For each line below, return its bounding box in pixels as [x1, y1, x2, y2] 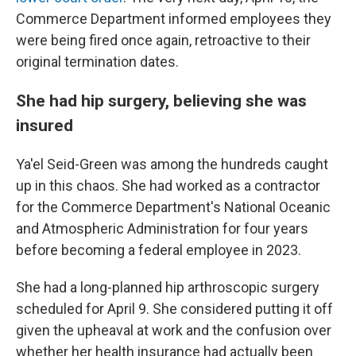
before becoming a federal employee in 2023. [16, 242, 301, 258]
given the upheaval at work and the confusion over [16, 322, 331, 339]
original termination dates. [16, 53, 179, 70]
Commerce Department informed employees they [16, 10, 331, 27]
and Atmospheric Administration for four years [16, 220, 308, 237]
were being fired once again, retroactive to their [16, 32, 311, 48]
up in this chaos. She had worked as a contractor [16, 177, 320, 194]
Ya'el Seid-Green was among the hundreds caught [16, 156, 328, 172]
